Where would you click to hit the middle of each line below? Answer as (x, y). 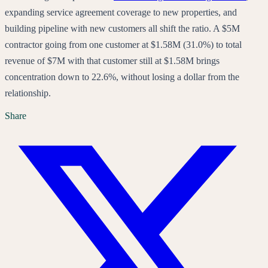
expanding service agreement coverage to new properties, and (121, 12)
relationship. (28, 93)
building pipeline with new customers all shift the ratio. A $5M (122, 28)
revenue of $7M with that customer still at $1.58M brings (112, 60)
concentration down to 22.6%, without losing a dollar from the (122, 77)
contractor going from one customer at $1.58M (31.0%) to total (123, 44)
